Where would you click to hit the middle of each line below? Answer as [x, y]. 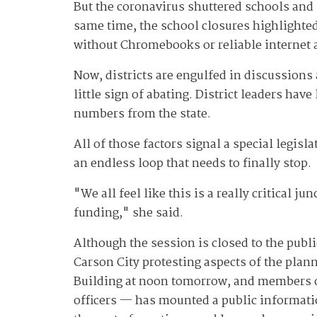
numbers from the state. [142, 115]
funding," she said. [128, 214]
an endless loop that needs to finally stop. [192, 164]
